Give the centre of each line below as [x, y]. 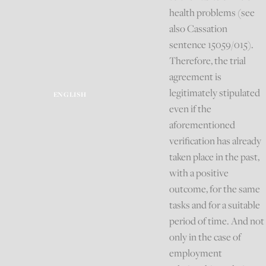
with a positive [199, 173]
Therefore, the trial [208, 61]
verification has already [216, 141]
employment [196, 253]
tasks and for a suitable [215, 205]
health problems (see [212, 13]
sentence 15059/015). [212, 45]
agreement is [196, 77]
